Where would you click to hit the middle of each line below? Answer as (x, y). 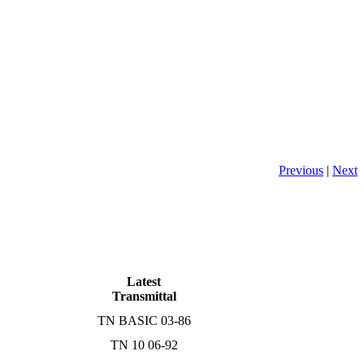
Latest (144, 281)
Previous (301, 170)
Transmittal (144, 296)
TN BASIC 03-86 (144, 320)
